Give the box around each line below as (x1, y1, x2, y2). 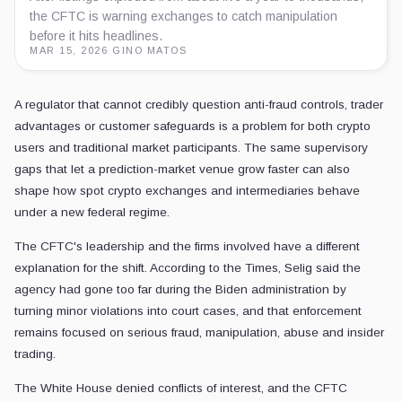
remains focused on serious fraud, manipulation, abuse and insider (14, 326, 384, 340)
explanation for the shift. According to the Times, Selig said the (14, 261, 361, 275)
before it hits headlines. (30, 29, 162, 44)
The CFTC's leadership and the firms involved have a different (14, 240, 360, 254)
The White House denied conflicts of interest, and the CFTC (14, 381, 347, 396)
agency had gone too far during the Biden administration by (14, 283, 346, 297)
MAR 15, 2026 (30, 45, 109, 57)
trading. (14, 347, 56, 362)
